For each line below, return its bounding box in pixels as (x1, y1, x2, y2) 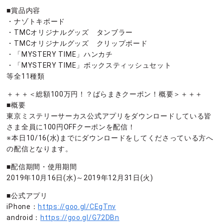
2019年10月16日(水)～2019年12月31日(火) (6, 174, 153, 182)
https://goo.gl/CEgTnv (38, 203, 116, 211)
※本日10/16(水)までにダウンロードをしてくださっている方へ (6, 134, 214, 142)
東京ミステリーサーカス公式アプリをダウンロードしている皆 (6, 112, 212, 120)
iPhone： (6, 203, 38, 211)
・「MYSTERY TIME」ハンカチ (6, 50, 113, 59)
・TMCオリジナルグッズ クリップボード (6, 39, 148, 48)
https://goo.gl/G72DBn (40, 214, 119, 222)
